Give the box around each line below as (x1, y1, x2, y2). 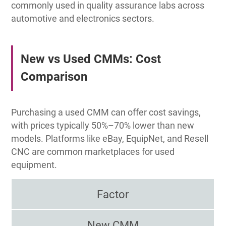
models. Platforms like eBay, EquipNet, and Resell (11, 133, 209, 144)
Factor (97, 188, 129, 201)
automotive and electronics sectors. (11, 13, 155, 24)
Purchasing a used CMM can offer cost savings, (11, 106, 201, 118)
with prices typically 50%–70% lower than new (11, 120, 195, 131)
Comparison (20, 69, 87, 84)
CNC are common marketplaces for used (11, 146, 175, 157)
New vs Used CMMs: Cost (20, 51, 161, 66)
